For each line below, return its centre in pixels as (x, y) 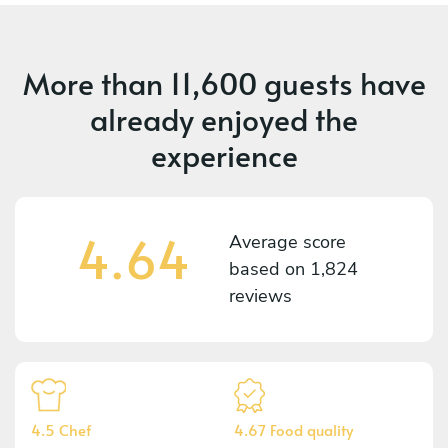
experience (224, 154)
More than (96, 82)
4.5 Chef (61, 429)
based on (269, 268)
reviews (260, 295)
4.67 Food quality (293, 429)
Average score (287, 241)
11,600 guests (261, 82)
